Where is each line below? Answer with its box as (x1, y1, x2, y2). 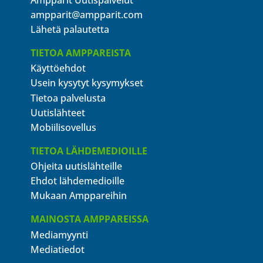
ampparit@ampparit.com (31, 8, 143, 21)
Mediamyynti (31, 228, 88, 241)
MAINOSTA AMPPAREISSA (31, 213, 149, 226)
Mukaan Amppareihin (31, 189, 127, 203)
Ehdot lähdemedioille (31, 174, 124, 188)
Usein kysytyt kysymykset (31, 76, 143, 90)
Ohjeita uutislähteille (31, 160, 122, 173)
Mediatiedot (31, 242, 85, 256)
